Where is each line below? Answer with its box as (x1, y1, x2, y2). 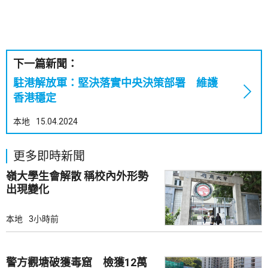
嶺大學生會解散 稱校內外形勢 (6, 170, 84, 182)
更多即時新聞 (13, 149, 85, 163)
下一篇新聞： (13, 57, 78, 70)
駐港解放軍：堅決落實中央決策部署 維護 (13, 77, 218, 89)
